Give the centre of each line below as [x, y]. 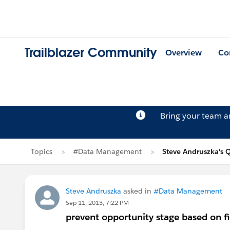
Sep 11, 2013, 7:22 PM [97, 203]
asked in [137, 191]
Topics [42, 151]
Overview [184, 53]
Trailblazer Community [91, 53]
